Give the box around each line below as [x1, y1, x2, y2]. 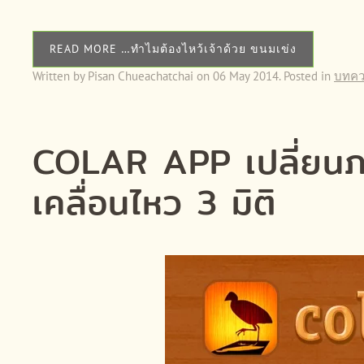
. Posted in [279, 67, 334, 84]
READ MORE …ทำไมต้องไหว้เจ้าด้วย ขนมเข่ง [50, 41, 297, 56]
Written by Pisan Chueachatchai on [32, 67, 213, 84]
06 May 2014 [213, 67, 279, 84]
